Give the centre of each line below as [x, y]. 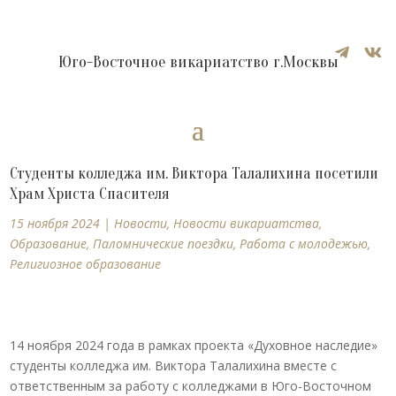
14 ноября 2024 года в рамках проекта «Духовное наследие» [194, 345]
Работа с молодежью [304, 244]
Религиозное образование [86, 264]
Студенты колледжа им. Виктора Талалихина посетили [194, 174]
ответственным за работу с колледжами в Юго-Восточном [191, 386]
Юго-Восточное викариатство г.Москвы [198, 62]
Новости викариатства [247, 223]
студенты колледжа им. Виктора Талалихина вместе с [174, 366]
